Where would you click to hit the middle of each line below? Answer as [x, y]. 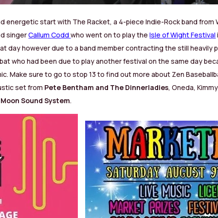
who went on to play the [110, 35]
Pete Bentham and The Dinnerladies [107, 88]
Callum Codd [50, 35]
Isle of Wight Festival [183, 35]
